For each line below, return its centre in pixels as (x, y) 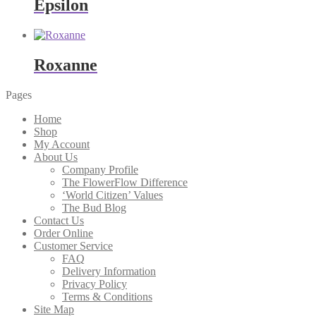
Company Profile (100, 169)
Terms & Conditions (107, 296)
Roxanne (66, 65)
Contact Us (59, 220)
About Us (56, 157)
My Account (62, 144)
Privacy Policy (95, 284)
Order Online (63, 233)
